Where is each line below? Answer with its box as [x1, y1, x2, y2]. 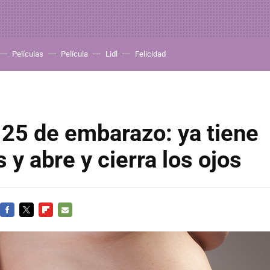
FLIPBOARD [39, 219, 80, 228]
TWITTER [19, 219, 53, 228]
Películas [12, 49, 43, 58]
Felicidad [135, 49, 166, 58]
